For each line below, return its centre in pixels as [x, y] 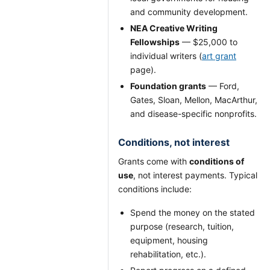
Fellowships [155, 42]
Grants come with [154, 161]
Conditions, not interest [174, 142]
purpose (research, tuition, [182, 226]
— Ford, [223, 86]
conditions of [217, 161]
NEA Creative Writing [174, 28]
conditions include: [155, 189]
